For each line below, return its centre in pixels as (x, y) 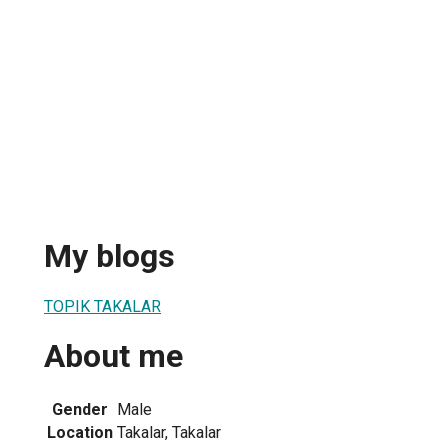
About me (113, 356)
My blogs (109, 256)
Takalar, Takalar (169, 432)
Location (80, 432)
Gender (80, 409)
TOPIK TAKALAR (102, 306)
